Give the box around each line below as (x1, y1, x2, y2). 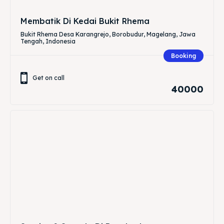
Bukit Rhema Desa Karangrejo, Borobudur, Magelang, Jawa (20, 30, 195, 38)
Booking (171, 51, 196, 59)
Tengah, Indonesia (20, 37, 75, 45)
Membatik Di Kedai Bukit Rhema (20, 15, 149, 26)
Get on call (32, 73, 64, 81)
